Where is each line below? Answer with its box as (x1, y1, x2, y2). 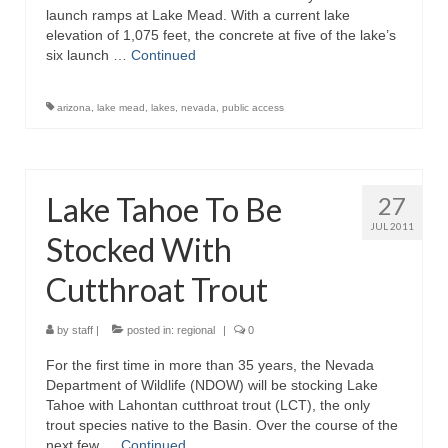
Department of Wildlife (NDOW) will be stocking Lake (46, 377, 378, 393)
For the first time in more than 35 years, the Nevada (46, 357, 374, 373)
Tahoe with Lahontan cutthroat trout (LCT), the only (46, 397, 370, 413)
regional (177, 324, 215, 336)
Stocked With (46, 230, 232, 269)
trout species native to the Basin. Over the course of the (46, 417, 398, 433)
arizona (57, 102, 91, 113)
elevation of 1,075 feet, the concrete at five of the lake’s (46, 27, 396, 43)
